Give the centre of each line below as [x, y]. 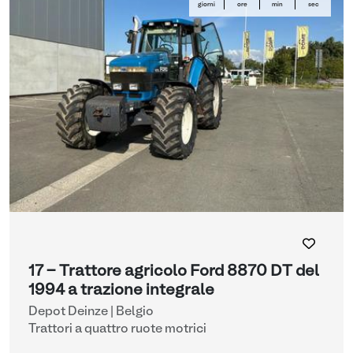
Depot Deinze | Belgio [91, 312]
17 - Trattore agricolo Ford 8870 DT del [174, 272]
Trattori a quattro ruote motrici [117, 329]
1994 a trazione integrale [121, 291]
